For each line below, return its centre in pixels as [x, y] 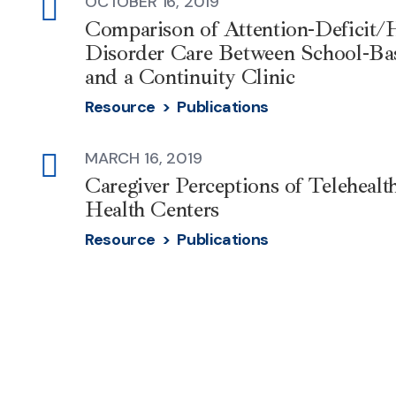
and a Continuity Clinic [190, 77]
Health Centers [152, 209]
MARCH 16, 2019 [144, 158]
